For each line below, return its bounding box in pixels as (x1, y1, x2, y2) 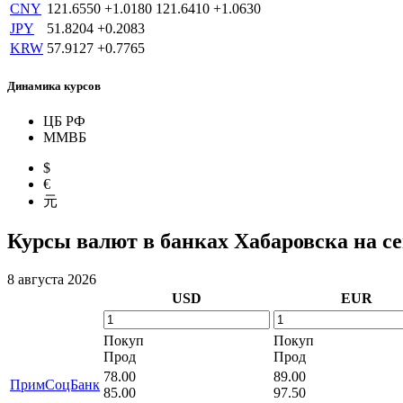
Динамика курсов (7, 78, 101, 93)
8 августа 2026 (7, 271, 96, 287)
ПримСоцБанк (10, 376, 100, 392)
